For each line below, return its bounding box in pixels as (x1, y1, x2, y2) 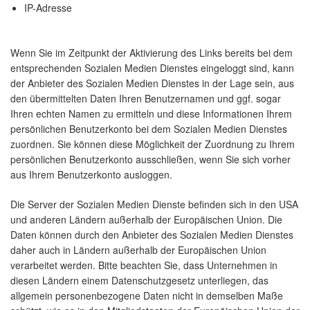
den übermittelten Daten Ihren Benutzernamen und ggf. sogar (10, 91, 281, 106)
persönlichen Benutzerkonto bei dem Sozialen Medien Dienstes (10, 122, 287, 136)
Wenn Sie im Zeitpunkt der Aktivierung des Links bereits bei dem (10, 46, 293, 60)
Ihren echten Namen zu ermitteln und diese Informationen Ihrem (10, 107, 292, 121)
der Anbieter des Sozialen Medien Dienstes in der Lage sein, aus (10, 76, 294, 91)
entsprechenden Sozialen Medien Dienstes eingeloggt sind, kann (10, 61, 294, 75)
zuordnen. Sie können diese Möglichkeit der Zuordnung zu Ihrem (10, 137, 295, 152)
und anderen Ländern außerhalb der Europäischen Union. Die (10, 212, 282, 227)
